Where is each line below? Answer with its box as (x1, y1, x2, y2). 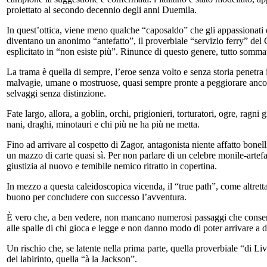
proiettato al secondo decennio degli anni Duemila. (7, 4, 197, 15)
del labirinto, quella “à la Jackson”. (7, 253, 137, 264)
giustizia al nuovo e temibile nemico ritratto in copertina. (7, 160, 217, 171)
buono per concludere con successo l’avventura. (7, 191, 187, 202)
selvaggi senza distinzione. (7, 88, 106, 98)
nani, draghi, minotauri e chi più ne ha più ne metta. (7, 119, 200, 129)
